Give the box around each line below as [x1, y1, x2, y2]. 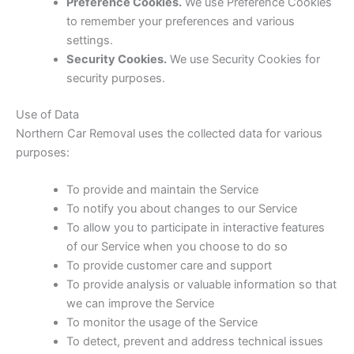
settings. [66, 32, 113, 47]
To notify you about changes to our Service [66, 201, 297, 217]
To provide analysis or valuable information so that [66, 277, 337, 292]
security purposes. [66, 70, 165, 85]
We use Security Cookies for [166, 51, 320, 66]
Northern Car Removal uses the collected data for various [16, 126, 322, 141]
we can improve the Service [66, 296, 214, 311]
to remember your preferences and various [66, 13, 295, 28]
